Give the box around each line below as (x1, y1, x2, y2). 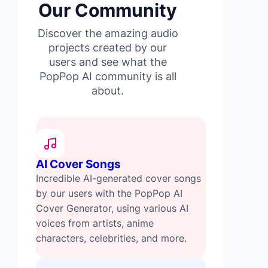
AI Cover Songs (36, 157, 121, 172)
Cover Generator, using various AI (36, 202, 188, 215)
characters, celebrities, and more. (36, 232, 187, 245)
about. (92, 84, 124, 98)
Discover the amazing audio (37, 27, 178, 40)
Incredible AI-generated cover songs (36, 172, 201, 185)
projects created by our (48, 41, 167, 54)
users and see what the (48, 56, 167, 69)
